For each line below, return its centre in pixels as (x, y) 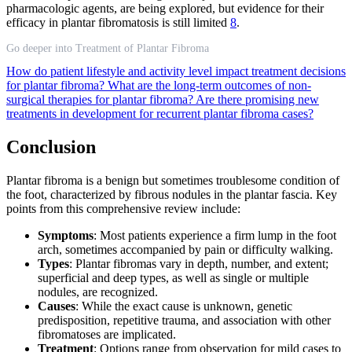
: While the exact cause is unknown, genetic (184, 306)
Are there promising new (257, 100)
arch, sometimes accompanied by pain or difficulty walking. (185, 250)
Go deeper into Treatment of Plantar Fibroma (108, 49)
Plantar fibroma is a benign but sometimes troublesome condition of (173, 181)
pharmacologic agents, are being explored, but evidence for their (165, 9)
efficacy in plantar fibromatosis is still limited (118, 23)
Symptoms (66, 236)
